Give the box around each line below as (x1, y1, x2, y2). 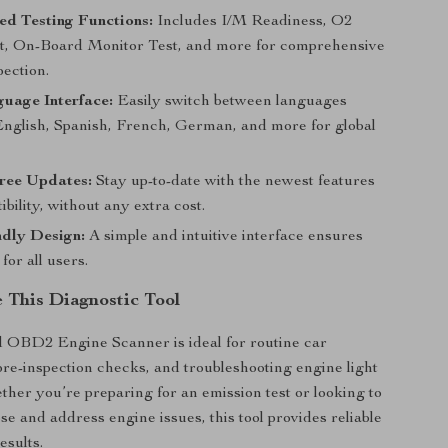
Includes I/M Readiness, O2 (153, 14, 353, 30)
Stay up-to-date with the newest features (92, 174, 376, 190)
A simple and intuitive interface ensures (85, 229, 364, 245)
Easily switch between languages (113, 94, 348, 110)
